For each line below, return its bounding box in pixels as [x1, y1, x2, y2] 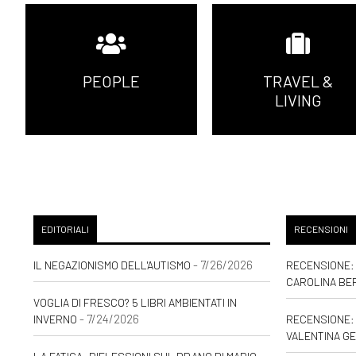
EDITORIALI [41, 222, 89, 234]
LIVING [274, 91, 322, 110]
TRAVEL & [263, 72, 334, 91]
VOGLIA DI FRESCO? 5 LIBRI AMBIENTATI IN [33, 295, 237, 309]
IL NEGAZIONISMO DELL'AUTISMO [33, 257, 191, 272]
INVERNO [33, 311, 77, 326]
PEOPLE [83, 72, 141, 91]
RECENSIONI [293, 222, 348, 234]
